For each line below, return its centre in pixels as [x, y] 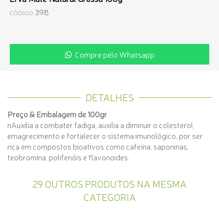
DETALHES [109, 97]
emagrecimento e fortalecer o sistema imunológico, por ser [105, 135]
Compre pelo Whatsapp [113, 54]
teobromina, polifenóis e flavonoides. [68, 157]
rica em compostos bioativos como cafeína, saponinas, [98, 146]
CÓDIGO [21, 12]
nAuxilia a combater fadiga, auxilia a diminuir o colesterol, [101, 125]
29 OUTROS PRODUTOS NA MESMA [109, 184]
